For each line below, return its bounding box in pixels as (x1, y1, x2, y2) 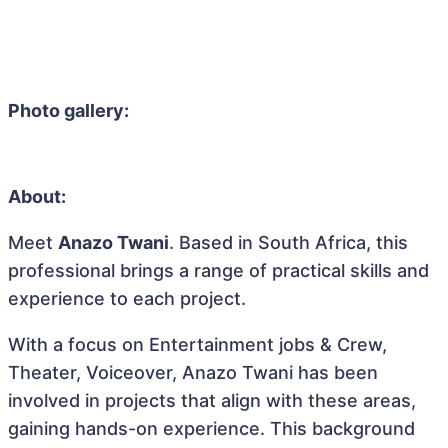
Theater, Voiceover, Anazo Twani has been (8, 362, 378, 383)
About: (8, 186, 66, 207)
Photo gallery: (8, 100, 129, 121)
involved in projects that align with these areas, (8, 390, 416, 411)
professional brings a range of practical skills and (8, 260, 429, 281)
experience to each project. (8, 288, 246, 309)
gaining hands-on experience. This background (8, 418, 415, 439)
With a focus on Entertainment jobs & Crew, (8, 334, 387, 355)
